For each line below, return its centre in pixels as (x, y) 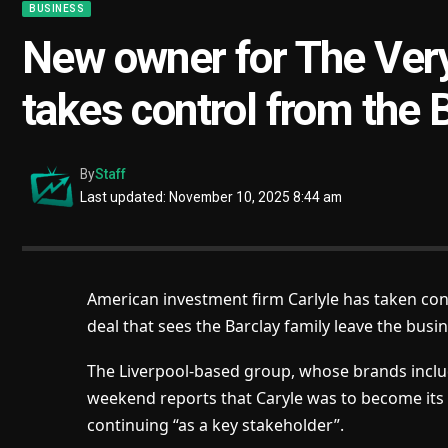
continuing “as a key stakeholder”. (215, 425)
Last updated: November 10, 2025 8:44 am (211, 197)
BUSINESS (56, 9)
